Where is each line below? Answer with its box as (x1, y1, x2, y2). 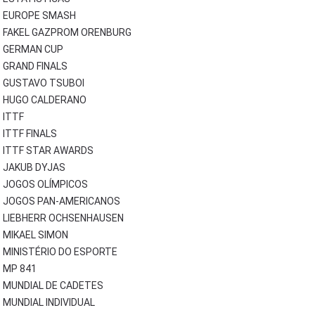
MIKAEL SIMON (2, 229, 68, 240)
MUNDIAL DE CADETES (2, 280, 103, 291)
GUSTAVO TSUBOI (2, 77, 84, 89)
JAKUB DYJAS (2, 162, 65, 173)
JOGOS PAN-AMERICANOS (2, 195, 120, 207)
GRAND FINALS (2, 60, 67, 72)
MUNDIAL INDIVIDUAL (2, 297, 95, 308)
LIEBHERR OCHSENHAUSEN (2, 212, 124, 224)
